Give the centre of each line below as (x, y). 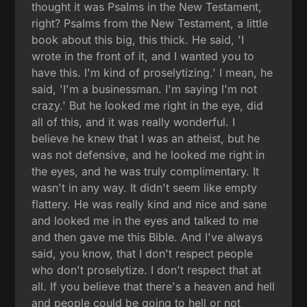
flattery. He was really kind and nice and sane (149, 204)
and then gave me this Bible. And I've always (147, 237)
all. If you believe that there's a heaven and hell (153, 286)
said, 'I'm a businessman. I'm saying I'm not (145, 89)
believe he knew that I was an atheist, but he (146, 138)
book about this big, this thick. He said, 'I (138, 39)
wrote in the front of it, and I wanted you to (143, 56)
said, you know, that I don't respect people (143, 253)
